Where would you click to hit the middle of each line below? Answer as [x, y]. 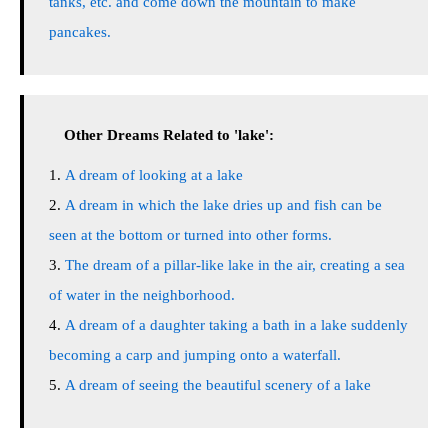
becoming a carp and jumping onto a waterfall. [195, 355]
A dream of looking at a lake [154, 175]
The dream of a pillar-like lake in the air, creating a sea [235, 265]
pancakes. [80, 32]
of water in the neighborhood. [142, 295]
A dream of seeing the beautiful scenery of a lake [218, 385]
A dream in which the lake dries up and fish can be [223, 205]
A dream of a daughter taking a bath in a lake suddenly [236, 325]
